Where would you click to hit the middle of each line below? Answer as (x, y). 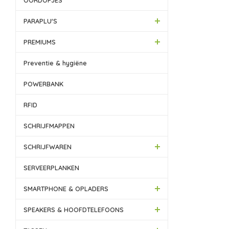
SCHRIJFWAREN (48, 147)
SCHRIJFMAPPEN (49, 126)
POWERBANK (43, 84)
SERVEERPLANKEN (51, 168)
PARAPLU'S (40, 21)
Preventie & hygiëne (55, 63)
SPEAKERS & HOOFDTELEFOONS (74, 210)
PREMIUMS (40, 42)
